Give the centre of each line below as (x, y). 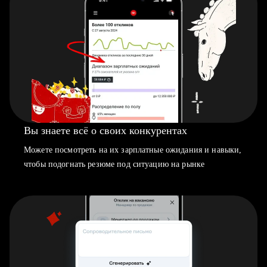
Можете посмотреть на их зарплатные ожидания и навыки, (133, 150)
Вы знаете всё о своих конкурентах (105, 131)
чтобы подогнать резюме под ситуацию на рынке (114, 164)
